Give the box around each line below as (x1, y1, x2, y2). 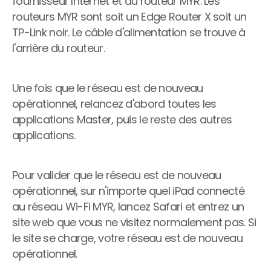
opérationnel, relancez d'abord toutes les (12, 96, 217, 111)
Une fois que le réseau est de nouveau (12, 80, 203, 96)
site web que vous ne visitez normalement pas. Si (12, 215, 256, 230)
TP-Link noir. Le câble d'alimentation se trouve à (12, 25, 246, 40)
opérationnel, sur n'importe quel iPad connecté (12, 183, 244, 198)
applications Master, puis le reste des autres (12, 112, 232, 127)
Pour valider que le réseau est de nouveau (12, 168, 221, 183)
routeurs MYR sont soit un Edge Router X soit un (12, 9, 247, 24)
